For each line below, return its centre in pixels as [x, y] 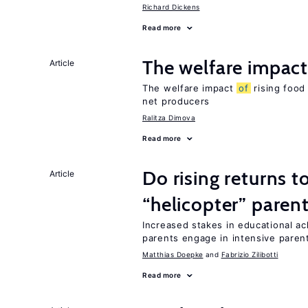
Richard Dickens [171, 7]
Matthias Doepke [173, 254]
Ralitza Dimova [169, 118]
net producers [176, 101]
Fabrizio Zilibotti [250, 254]
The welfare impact [190, 88]
